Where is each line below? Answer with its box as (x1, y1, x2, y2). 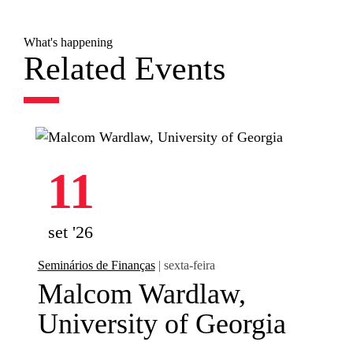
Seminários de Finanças (37, 258, 155, 272)
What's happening (23, 35, 113, 49)
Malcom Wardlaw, (37, 277, 246, 310)
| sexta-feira (154, 258, 215, 272)
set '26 (48, 221, 94, 242)
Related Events (23, 50, 225, 87)
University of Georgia (37, 307, 286, 340)
